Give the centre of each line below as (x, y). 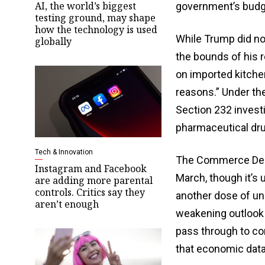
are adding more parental (94, 180)
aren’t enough (67, 204)
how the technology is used (96, 29)
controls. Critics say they (90, 192)
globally (53, 41)
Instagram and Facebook (91, 168)
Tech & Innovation (64, 152)
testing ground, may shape (95, 17)
